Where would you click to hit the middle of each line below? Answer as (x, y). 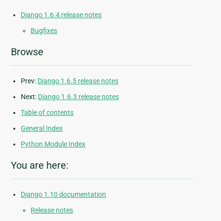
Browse (27, 52)
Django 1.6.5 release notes (78, 81)
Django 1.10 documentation (64, 195)
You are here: (40, 166)
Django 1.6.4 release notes (61, 15)
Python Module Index (53, 144)
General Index (42, 129)
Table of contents (47, 113)
